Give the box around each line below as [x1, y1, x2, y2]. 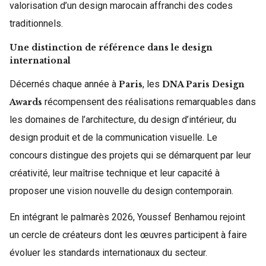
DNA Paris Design [162, 79, 245, 90]
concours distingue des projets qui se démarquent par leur [9, 150, 251, 161]
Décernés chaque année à [9, 78, 119, 90]
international [9, 55, 71, 66]
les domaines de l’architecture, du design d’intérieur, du [9, 114, 236, 125]
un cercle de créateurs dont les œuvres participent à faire [9, 229, 247, 240]
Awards [9, 97, 42, 107]
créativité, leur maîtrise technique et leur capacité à [9, 167, 220, 179]
